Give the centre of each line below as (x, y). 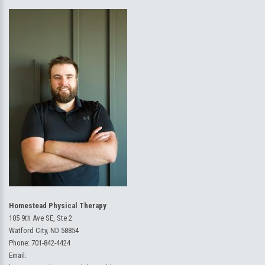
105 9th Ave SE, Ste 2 (41, 218)
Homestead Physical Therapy (58, 206)
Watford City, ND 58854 (44, 230)
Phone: (20, 243)
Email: (18, 255)
